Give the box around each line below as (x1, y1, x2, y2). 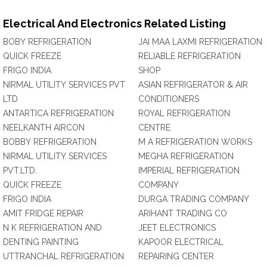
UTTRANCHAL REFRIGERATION (3, 252, 124, 261)
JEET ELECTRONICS (138, 223, 216, 232)
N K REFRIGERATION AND (3, 223, 102, 232)
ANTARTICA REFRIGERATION (3, 108, 114, 118)
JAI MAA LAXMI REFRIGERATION (138, 37, 262, 46)
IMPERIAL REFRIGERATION (138, 166, 240, 175)
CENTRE (138, 123, 170, 132)
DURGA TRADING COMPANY (138, 194, 249, 204)
